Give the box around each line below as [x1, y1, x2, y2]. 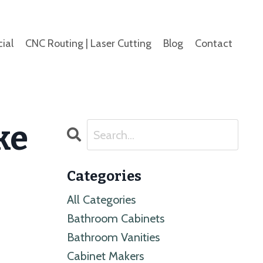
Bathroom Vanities [66, 230, 160, 245]
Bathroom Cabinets [66, 211, 164, 226]
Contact [195, 37, 232, 50]
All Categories [66, 193, 136, 207]
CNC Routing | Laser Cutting [25, 37, 151, 50]
